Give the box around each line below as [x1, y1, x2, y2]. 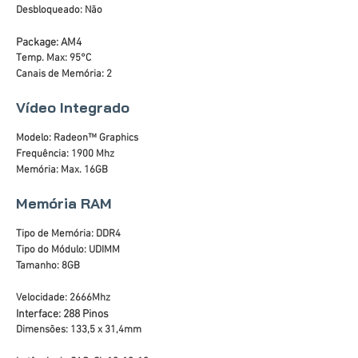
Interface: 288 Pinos [16, 308, 109, 321]
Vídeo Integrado [16, 98, 129, 117]
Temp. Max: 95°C [16, 52, 91, 65]
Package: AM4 [16, 36, 82, 50]
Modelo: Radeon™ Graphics [16, 132, 138, 145]
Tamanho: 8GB [16, 260, 80, 272]
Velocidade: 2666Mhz [16, 292, 110, 304]
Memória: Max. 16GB [16, 164, 108, 177]
